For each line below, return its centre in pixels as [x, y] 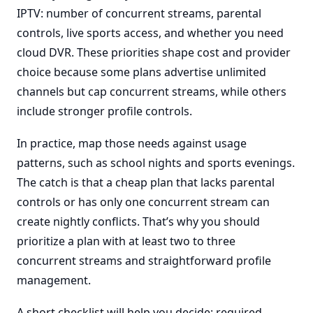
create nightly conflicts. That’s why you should [138, 221]
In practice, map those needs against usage [132, 143]
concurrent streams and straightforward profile [144, 261]
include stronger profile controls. [104, 111]
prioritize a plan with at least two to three [126, 241]
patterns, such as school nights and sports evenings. [156, 163]
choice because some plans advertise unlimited [141, 72]
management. [54, 280]
